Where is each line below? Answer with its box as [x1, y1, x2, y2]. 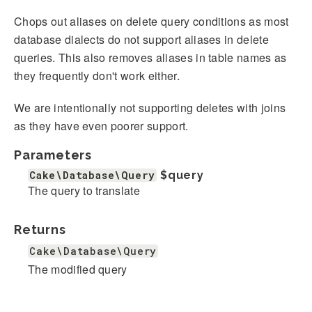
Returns [14, 221, 66, 237]
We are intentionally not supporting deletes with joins [14, 99, 286, 116]
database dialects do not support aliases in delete [14, 31, 270, 47]
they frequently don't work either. [14, 67, 180, 84]
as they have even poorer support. [14, 117, 189, 134]
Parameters [14, 147, 92, 162]
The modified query [28, 260, 127, 277]
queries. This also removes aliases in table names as [14, 49, 287, 65]
